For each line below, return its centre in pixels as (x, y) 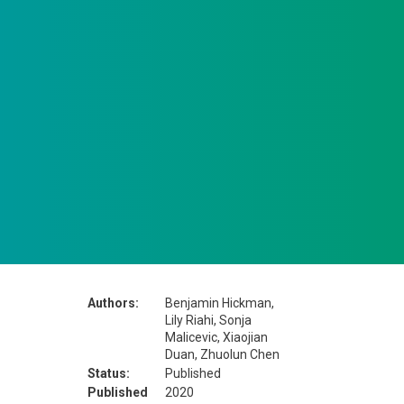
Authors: (113, 303)
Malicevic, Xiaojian (216, 337)
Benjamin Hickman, (219, 303)
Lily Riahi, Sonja (208, 320)
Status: (108, 373)
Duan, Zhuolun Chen (222, 354)
